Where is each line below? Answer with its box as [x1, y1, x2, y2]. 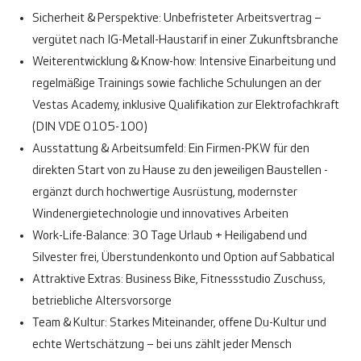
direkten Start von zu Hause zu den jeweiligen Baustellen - [32, 164, 330, 177]
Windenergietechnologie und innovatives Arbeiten [32, 208, 291, 221]
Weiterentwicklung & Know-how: [32, 56, 199, 68]
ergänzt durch [32, 186, 104, 199]
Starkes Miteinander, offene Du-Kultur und [110, 317, 326, 330]
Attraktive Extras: [32, 273, 126, 286]
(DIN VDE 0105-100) [32, 121, 150, 134]
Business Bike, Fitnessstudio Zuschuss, [126, 273, 326, 286]
